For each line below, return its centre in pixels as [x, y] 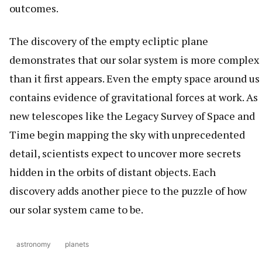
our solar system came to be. [76, 210]
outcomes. [34, 8]
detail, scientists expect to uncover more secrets [125, 154]
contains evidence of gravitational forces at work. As [134, 97]
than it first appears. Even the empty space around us [135, 79]
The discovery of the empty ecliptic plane [109, 41]
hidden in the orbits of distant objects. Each [113, 172]
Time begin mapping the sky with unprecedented [127, 135]
